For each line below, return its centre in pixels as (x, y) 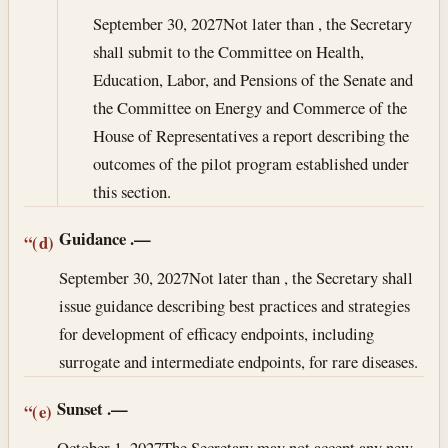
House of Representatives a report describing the (250, 136)
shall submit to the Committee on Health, (228, 52)
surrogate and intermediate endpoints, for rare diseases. (239, 361)
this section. (131, 192)
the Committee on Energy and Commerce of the (249, 108)
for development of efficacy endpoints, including (217, 333)
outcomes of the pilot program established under (250, 164)
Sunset (80, 408)
